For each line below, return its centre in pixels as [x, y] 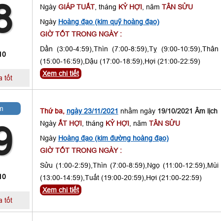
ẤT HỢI [70, 123]
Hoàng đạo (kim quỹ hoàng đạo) [109, 22]
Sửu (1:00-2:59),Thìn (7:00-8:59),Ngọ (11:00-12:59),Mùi [129, 165]
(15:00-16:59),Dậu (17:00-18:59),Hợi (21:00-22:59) [120, 61]
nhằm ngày [138, 111]
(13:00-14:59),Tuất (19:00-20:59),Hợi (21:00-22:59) [121, 178]
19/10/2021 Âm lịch [187, 111]
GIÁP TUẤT [76, 7]
